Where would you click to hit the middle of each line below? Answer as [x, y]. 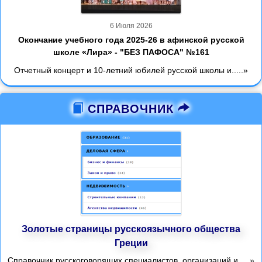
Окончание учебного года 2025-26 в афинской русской [131, 39]
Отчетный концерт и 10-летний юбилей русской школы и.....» [131, 70]
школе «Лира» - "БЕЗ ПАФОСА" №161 [131, 52]
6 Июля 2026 [131, 25]
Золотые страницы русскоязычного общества [131, 229]
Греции [131, 243]
